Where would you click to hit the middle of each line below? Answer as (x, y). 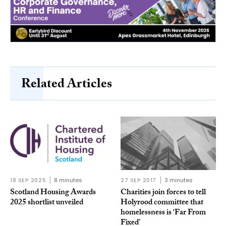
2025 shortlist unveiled (47, 203)
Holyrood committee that (162, 203)
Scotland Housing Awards (53, 193)
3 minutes (179, 180)
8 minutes (68, 180)
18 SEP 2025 (28, 180)
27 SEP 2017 (139, 180)
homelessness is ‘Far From (163, 213)
